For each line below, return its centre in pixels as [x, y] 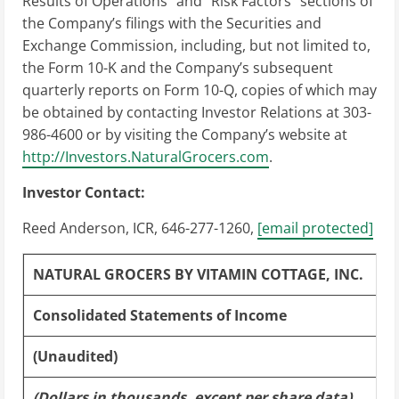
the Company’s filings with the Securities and [172, 23]
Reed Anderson [74, 228]
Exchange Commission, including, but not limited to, [196, 45]
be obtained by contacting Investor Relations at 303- [197, 112]
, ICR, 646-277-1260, [191, 228]
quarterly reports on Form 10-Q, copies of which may [199, 90]
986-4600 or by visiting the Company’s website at [185, 134]
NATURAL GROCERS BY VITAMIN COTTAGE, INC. [198, 274]
